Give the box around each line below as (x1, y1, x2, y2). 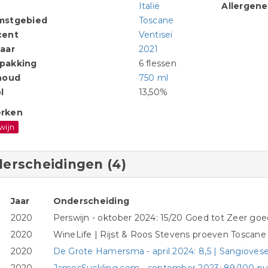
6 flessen (138, 58, 176, 69)
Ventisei (138, 29, 173, 41)
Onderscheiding (53, 196, 130, 207)
